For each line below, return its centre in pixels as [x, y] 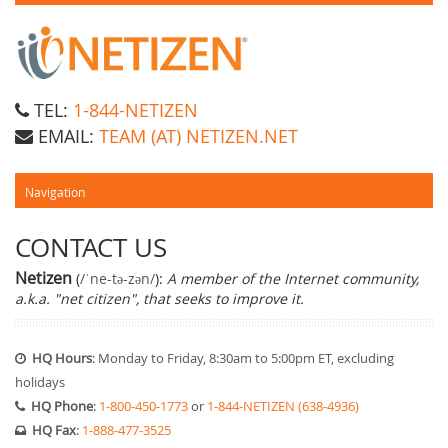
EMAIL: [66, 136]
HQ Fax [54, 430]
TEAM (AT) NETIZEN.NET [198, 136]
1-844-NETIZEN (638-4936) [283, 406]
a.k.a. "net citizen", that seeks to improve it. [159, 299]
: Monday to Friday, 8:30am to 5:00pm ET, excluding [243, 358]
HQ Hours [62, 358]
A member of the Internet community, [293, 279]
